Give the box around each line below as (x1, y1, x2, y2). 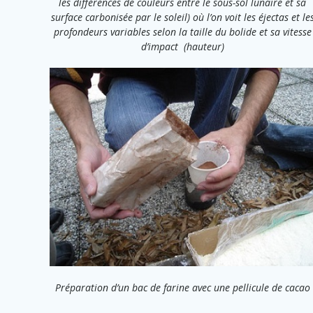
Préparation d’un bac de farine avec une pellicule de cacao (54, 281, 310, 295)
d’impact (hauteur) (140, 39, 224, 53)
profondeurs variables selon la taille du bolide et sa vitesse (53, 24, 312, 38)
